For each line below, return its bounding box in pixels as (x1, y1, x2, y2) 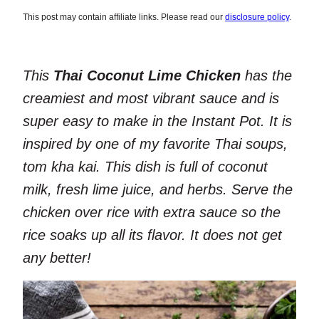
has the (241, 67, 292, 83)
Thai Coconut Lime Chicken (53, 67, 241, 83)
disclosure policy (225, 11, 289, 22)
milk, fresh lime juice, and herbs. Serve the (23, 181, 293, 197)
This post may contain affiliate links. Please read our (23, 11, 225, 22)
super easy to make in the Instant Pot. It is (23, 113, 292, 129)
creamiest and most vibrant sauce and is (23, 90, 279, 106)
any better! (23, 249, 95, 266)
